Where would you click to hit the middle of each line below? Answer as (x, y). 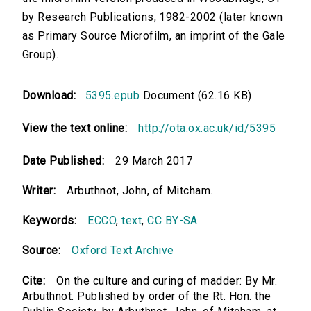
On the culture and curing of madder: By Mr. (167, 281)
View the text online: (75, 128)
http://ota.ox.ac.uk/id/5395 (207, 128)
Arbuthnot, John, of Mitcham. (140, 191)
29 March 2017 (154, 161)
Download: (52, 96)
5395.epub (112, 96)
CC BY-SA (173, 221)
